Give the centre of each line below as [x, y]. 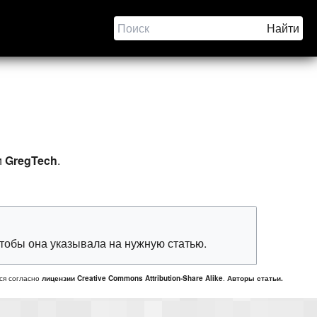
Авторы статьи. [255, 278]
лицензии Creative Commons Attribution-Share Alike [132, 278]
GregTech [31, 160]
